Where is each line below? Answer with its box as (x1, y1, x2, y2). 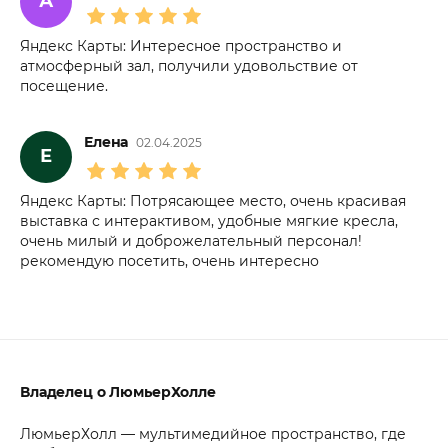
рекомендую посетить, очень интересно (20, 251, 319, 270)
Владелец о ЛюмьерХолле (20, 382, 216, 401)
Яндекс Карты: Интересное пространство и (20, 36, 342, 55)
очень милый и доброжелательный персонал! (20, 231, 362, 250)
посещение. (20, 76, 108, 95)
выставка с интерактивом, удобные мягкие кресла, (20, 211, 398, 230)
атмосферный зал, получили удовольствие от (20, 56, 358, 75)
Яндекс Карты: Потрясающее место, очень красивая (20, 191, 406, 210)
